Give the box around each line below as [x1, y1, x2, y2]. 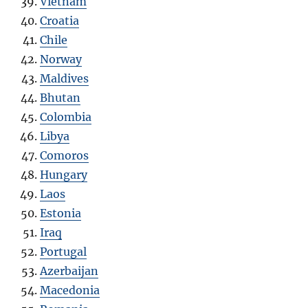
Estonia [40, 206, 82, 221]
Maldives [40, 71, 89, 86]
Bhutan [40, 91, 81, 105]
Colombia [40, 110, 92, 124]
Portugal [40, 245, 87, 259]
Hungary [40, 168, 88, 182]
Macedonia [40, 283, 100, 298]
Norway [40, 52, 82, 67]
